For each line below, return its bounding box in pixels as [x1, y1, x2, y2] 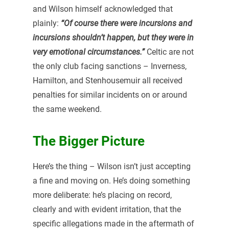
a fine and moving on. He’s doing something [32, 175, 190, 186]
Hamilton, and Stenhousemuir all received [32, 75, 182, 85]
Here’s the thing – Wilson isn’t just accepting [32, 161, 191, 171]
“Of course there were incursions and [60, 18, 192, 28]
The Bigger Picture [32, 133, 145, 149]
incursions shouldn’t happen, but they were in [32, 32, 194, 42]
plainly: [32, 18, 61, 28]
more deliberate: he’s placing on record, [32, 190, 172, 200]
